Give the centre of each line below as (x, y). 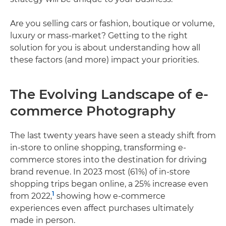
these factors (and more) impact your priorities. (104, 60)
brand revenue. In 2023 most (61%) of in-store (100, 172)
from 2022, (31, 196)
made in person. (43, 220)
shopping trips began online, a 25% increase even (109, 184)
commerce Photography (93, 111)
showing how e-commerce (110, 196)
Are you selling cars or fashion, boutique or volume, (112, 23)
